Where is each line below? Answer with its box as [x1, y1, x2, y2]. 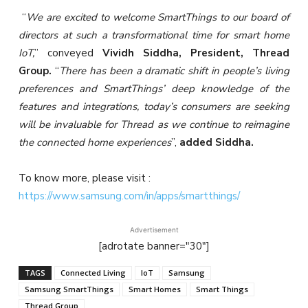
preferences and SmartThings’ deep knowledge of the [19, 82, 289, 96]
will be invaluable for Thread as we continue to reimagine [19, 118, 289, 132]
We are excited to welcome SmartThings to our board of [25, 10, 290, 25]
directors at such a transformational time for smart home [19, 28, 289, 43]
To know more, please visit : [19, 171, 151, 186]
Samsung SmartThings [25, 284, 113, 295]
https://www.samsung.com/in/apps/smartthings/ [19, 189, 240, 203]
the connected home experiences [19, 135, 171, 150]
